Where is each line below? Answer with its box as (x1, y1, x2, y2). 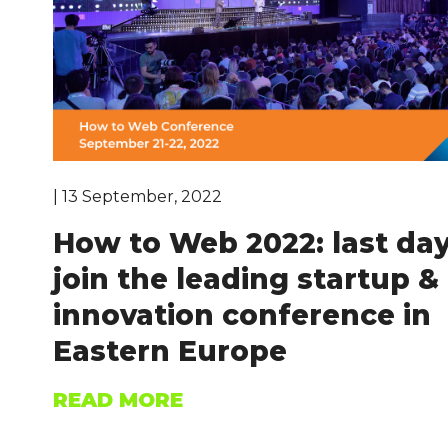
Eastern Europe (53, 333, 287, 368)
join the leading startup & (53, 261, 439, 296)
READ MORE (53, 387, 183, 412)
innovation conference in (53, 297, 431, 332)
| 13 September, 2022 (53, 186, 222, 206)
